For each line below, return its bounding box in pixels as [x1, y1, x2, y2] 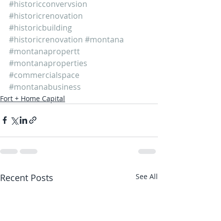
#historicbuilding [9, 22, 72, 33]
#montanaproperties [9, 57, 87, 69]
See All [136, 171, 158, 181]
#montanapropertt [9, 45, 80, 57]
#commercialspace [9, 69, 79, 80]
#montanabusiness [9, 81, 81, 92]
